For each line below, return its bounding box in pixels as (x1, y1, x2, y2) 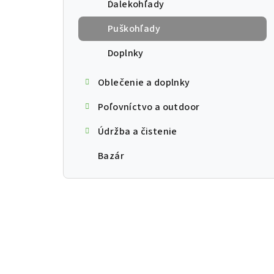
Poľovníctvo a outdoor (98, 100, 200, 114)
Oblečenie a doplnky (98, 76, 190, 90)
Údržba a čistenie (98, 125, 177, 139)
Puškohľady (108, 22, 160, 36)
